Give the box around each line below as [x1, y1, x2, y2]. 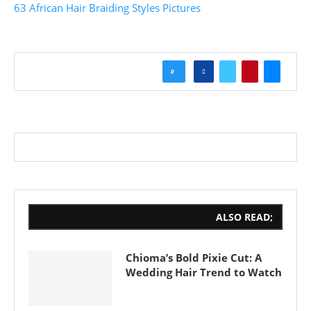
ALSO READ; [216, 210, 273, 224]
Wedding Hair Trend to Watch [126, 265, 282, 280]
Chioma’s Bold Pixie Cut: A [126, 251, 262, 265]
